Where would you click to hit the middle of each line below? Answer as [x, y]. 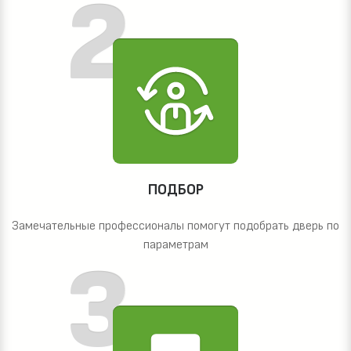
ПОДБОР [175, 190]
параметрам [175, 245]
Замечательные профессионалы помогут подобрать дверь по [175, 226]
